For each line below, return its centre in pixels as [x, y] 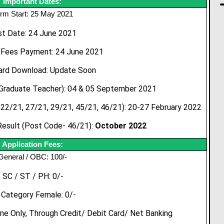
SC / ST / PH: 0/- [33, 176]
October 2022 [121, 125]
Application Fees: [32, 144]
